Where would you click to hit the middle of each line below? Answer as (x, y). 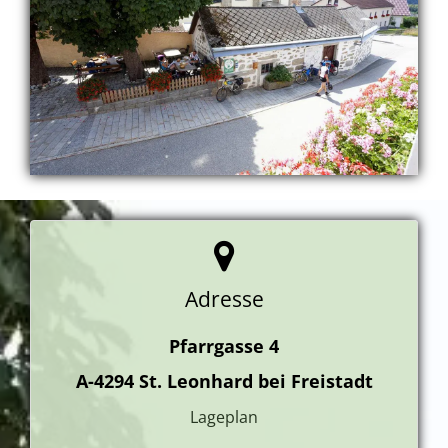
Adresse (224, 298)
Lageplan (224, 416)
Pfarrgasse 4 (224, 345)
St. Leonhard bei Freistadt (255, 380)
